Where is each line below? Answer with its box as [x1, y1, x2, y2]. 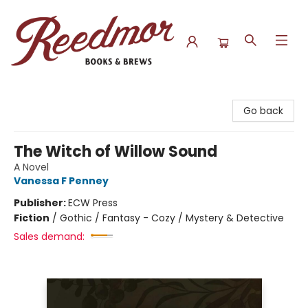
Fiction [14, 211, 49, 225]
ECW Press [68, 196, 118, 210]
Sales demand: [14, 230, 85, 243]
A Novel [14, 160, 49, 174]
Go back [243, 104, 283, 118]
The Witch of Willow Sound [14, 141, 217, 162]
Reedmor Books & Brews [10, 89, 125, 102]
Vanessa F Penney [14, 174, 109, 188]
